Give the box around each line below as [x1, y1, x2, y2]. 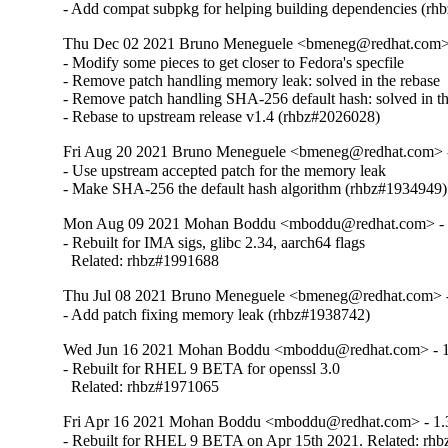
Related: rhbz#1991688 [63, 252, 220, 270]
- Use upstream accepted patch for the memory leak [63, 162, 387, 180]
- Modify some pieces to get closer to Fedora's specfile [63, 54, 405, 72]
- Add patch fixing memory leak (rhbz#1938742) [63, 306, 371, 324]
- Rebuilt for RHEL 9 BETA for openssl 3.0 [63, 360, 341, 378]
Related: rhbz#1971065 [63, 378, 220, 396]
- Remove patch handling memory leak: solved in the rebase [63, 72, 441, 90]
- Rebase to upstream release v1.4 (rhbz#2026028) [63, 108, 381, 126]
